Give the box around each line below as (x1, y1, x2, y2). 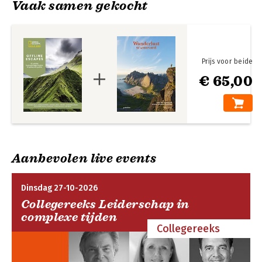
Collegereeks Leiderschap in (21, 196, 189, 212)
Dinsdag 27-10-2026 (21, 182, 98, 193)
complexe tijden (21, 209, 117, 225)
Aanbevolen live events (12, 150, 157, 166)
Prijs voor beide (201, 57, 253, 65)
